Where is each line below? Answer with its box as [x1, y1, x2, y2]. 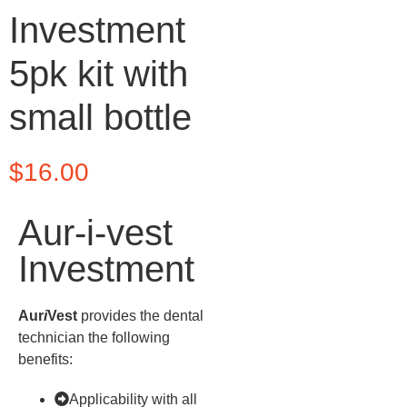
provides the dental [77, 307, 203, 323]
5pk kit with [9, 54, 188, 94]
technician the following [18, 329, 170, 345]
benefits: [18, 351, 73, 367]
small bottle [9, 97, 192, 138]
